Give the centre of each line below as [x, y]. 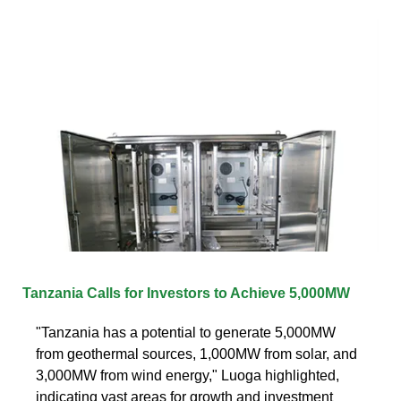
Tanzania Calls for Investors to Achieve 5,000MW [186, 293]
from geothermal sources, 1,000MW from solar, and [196, 354]
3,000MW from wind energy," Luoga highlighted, [188, 375]
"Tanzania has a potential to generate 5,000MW [186, 332]
